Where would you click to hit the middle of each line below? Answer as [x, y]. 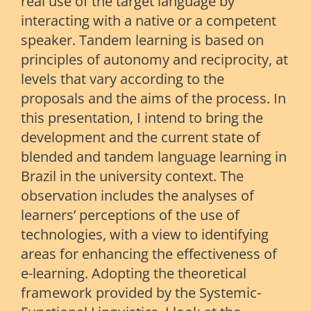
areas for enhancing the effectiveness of [149, 254]
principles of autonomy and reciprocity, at [154, 60]
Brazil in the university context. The [132, 176]
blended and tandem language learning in [154, 157]
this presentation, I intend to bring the [142, 118]
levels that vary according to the [123, 79]
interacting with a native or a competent [149, 21]
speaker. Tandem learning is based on [142, 40]
